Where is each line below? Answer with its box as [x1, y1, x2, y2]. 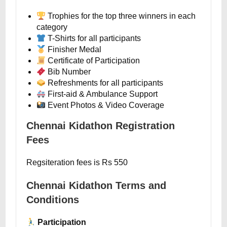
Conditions [26, 194, 80, 205]
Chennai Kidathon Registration [26, 120, 175, 131]
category [36, 23, 68, 31]
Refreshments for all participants [46, 79, 164, 87]
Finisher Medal [46, 45, 102, 54]
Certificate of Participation [46, 56, 140, 65]
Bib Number [46, 67, 91, 76]
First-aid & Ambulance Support [46, 90, 158, 98]
